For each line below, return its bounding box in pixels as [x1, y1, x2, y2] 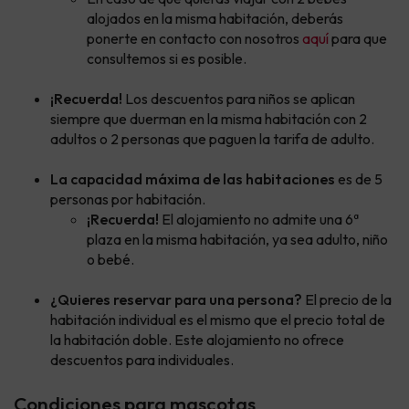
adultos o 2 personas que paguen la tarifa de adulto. [50, 129, 374, 148]
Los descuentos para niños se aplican [122, 89, 355, 108]
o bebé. [87, 249, 134, 268]
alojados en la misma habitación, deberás [87, 8, 343, 27]
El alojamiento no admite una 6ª [159, 209, 359, 228]
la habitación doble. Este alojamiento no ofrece [50, 330, 344, 349]
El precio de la [302, 289, 392, 309]
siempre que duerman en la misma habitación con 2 [50, 109, 367, 128]
